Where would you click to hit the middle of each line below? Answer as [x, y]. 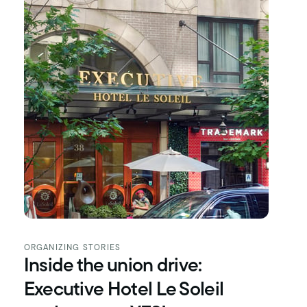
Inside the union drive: [113, 267]
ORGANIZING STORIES [72, 248]
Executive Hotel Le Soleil [124, 291]
